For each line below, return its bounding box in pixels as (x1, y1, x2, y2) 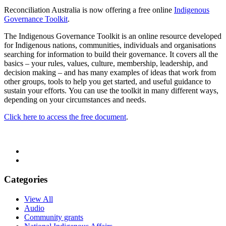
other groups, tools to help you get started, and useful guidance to (4, 77, 211, 86)
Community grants (24, 213, 83, 222)
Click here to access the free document (4, 112, 126, 121)
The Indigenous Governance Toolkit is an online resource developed (4, 31, 221, 40)
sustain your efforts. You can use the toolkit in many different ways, (4, 86, 218, 95)
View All (24, 195, 53, 204)
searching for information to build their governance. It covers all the (4, 49, 218, 59)
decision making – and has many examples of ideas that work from (4, 68, 216, 77)
